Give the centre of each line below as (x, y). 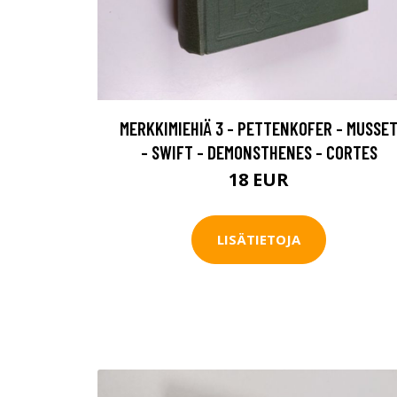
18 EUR (259, 179)
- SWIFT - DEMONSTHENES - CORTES (259, 152)
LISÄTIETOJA (259, 240)
